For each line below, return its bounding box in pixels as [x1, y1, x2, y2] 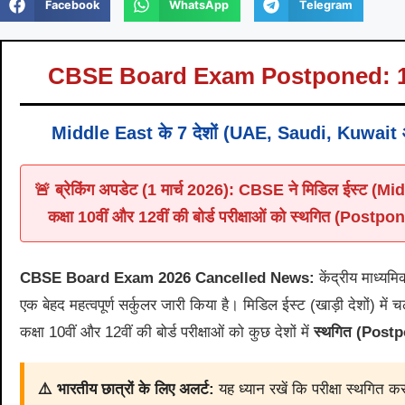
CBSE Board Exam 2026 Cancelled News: [20, 269, 315, 287]
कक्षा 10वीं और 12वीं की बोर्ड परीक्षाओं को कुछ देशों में [20, 324, 314, 342]
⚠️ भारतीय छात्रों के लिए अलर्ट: [38, 381, 214, 399]
